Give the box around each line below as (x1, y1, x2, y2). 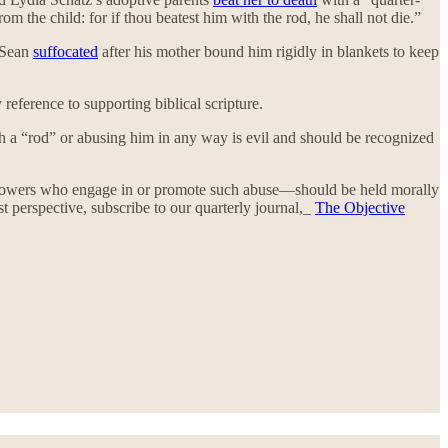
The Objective (315, 198, 405, 216)
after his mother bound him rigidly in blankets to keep (98, 42, 439, 60)
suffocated (33, 42, 98, 60)
